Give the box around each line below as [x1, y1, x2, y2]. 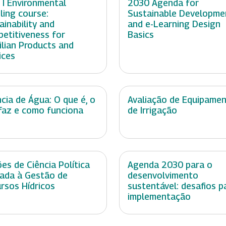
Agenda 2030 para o [128, 159, 212, 171]
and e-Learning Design [128, 19, 220, 30]
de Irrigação [128, 105, 177, 116]
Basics [128, 29, 154, 40]
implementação [128, 191, 191, 202]
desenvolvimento [128, 170, 198, 181]
